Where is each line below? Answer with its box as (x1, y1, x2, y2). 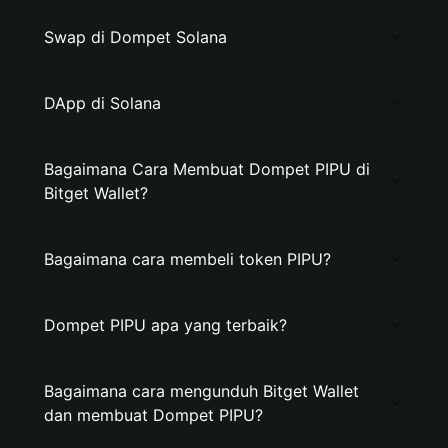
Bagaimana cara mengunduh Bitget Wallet (44, 381, 359, 401)
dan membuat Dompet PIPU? (44, 405, 263, 425)
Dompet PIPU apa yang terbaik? (44, 315, 287, 335)
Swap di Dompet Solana (44, 27, 227, 47)
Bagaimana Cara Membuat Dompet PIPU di (44, 159, 370, 179)
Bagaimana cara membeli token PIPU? (44, 249, 331, 269)
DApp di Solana (44, 93, 161, 113)
